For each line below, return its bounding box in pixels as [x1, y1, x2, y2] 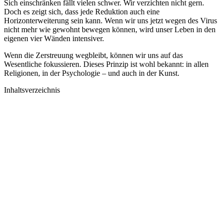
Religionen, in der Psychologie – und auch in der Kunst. [4, 68, 179, 77]
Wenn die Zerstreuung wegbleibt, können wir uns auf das [4, 51, 183, 59]
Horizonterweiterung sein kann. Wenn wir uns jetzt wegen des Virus [4, 16, 217, 25]
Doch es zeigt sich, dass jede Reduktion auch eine [4, 7, 160, 16]
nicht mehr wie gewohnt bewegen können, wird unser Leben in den [4, 25, 216, 34]
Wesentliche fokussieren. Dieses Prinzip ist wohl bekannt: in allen [4, 59, 209, 68]
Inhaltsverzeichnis [4, 85, 60, 94]
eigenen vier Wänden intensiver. [4, 34, 104, 43]
